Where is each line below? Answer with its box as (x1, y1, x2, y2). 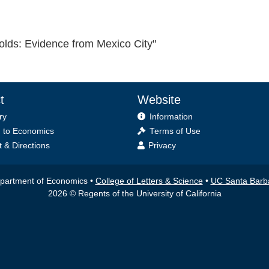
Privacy (148, 141, 176, 150)
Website (137, 92, 181, 106)
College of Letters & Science (95, 176, 203, 186)
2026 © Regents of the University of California (47, 189, 222, 198)
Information (149, 112, 193, 121)
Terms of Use (149, 126, 201, 136)
